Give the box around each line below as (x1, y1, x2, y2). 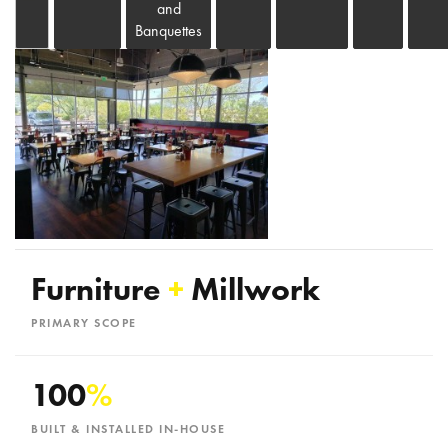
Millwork (184, 269, 320, 310)
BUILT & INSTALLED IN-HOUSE (31, 421, 225, 437)
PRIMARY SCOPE (31, 315, 137, 331)
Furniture (31, 269, 168, 310)
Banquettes (135, 20, 202, 41)
